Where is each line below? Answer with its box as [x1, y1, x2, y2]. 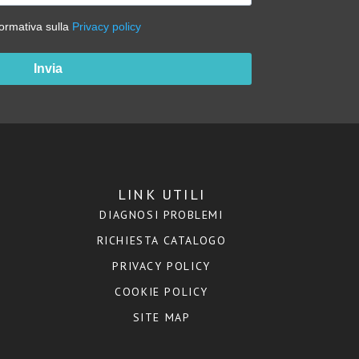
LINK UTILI [117, 184, 206, 204]
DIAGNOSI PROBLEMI [99, 207, 224, 222]
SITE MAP [132, 309, 191, 325]
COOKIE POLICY [115, 284, 208, 299]
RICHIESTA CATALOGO [96, 232, 227, 248]
